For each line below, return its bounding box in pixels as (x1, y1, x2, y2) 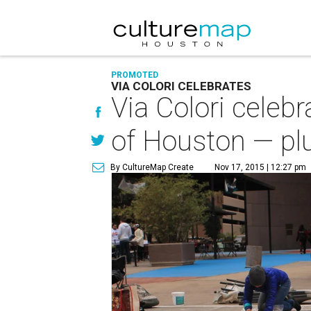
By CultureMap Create (110, 162, 194, 172)
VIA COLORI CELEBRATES (111, 79, 252, 93)
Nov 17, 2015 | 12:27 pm (215, 162, 307, 172)
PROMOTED (111, 70, 159, 80)
